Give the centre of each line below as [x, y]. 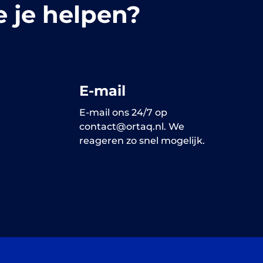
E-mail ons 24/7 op [123, 113]
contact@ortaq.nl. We [131, 127]
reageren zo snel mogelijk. [142, 141]
